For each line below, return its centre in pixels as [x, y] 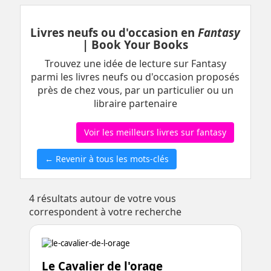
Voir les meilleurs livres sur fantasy [155, 132]
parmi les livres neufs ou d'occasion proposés [135, 77]
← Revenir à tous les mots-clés [112, 158]
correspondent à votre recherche [105, 211]
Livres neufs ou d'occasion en [114, 32]
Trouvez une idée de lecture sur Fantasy [135, 63]
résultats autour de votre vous [105, 198]
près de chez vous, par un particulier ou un [135, 90]
